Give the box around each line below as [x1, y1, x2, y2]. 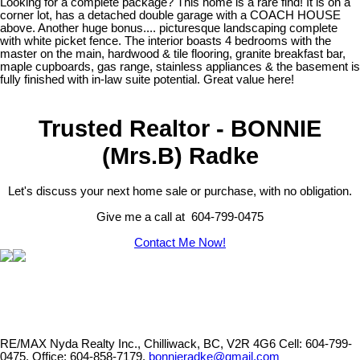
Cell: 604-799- [279, 337, 352, 351]
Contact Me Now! [134, 236, 226, 250]
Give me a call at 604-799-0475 [96, 211, 264, 224]
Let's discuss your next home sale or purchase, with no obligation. [8, 185, 352, 198]
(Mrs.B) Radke [101, 141, 259, 169]
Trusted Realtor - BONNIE [39, 114, 321, 141]
